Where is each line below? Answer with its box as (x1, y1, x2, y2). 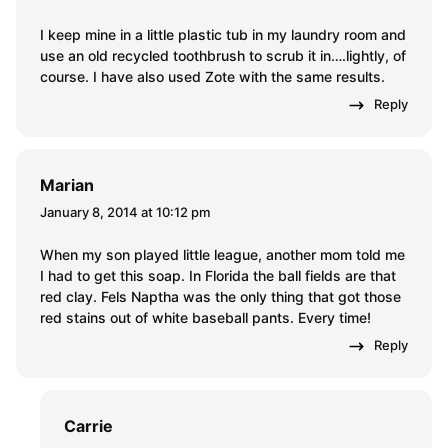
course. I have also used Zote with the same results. (40, 68, 385, 86)
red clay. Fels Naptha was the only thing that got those (40, 288, 401, 306)
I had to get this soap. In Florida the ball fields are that (40, 267, 396, 285)
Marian (40, 175, 94, 196)
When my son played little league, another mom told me (40, 246, 405, 264)
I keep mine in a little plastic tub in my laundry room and (40, 26, 406, 44)
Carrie (64, 416, 113, 437)
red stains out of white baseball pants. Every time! (40, 309, 371, 327)
